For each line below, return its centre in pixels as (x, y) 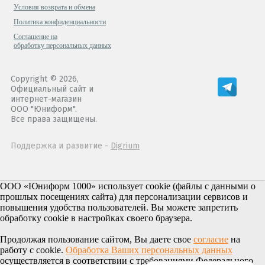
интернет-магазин (46, 99)
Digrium (125, 146)
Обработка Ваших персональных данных (149, 250)
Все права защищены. (54, 119)
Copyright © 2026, (44, 79)
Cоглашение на (35, 36)
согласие (211, 240)
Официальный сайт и (52, 89)
